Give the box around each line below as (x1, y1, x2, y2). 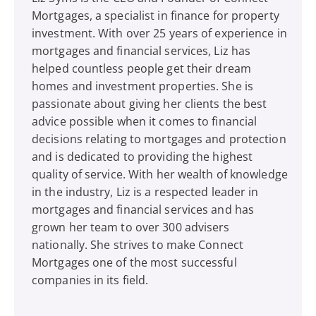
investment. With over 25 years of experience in (32, 25, 287, 41)
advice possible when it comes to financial (32, 113, 257, 129)
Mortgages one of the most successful (32, 254, 237, 270)
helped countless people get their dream (32, 60, 251, 76)
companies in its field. (32, 272, 149, 288)
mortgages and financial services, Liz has (32, 42, 251, 59)
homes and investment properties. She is (32, 78, 253, 94)
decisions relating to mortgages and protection (32, 130, 286, 147)
